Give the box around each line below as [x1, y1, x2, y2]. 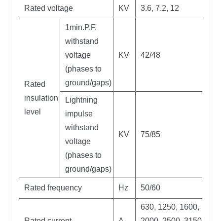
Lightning [65, 96, 98, 104]
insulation [24, 94, 59, 102]
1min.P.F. [65, 23, 97, 32]
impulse [65, 110, 93, 118]
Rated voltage [24, 4, 74, 12]
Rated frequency [24, 184, 82, 192]
